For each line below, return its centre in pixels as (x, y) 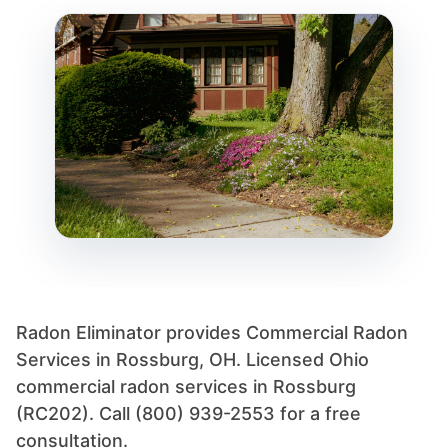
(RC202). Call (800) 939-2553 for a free (188, 413)
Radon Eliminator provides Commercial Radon (212, 332)
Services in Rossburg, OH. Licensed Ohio (192, 359)
